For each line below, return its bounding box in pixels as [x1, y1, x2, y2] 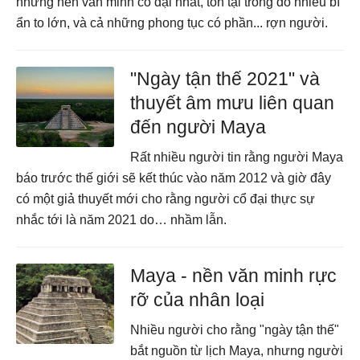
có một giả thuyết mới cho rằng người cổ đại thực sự [16, 192, 315, 206]
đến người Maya [130, 117, 267, 137]
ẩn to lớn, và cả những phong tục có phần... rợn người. [16, 16, 328, 30]
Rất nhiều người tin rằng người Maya [130, 150, 344, 164]
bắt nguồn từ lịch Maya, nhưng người [130, 344, 344, 358]
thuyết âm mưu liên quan [130, 92, 335, 113]
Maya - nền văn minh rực [130, 265, 337, 286]
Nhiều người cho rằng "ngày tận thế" [130, 323, 340, 337]
